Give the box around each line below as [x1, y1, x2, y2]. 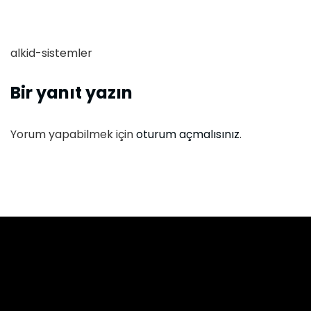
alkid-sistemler [10, 44, 92, 61]
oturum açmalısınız [136, 126, 239, 142]
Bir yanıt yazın [10, 81, 133, 104]
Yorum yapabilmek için [10, 126, 136, 142]
